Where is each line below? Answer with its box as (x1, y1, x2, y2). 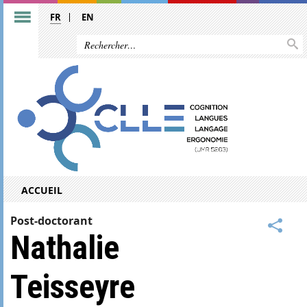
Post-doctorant (10, 212, 93, 228)
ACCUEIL (21, 183, 62, 197)
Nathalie (10, 228, 119, 267)
